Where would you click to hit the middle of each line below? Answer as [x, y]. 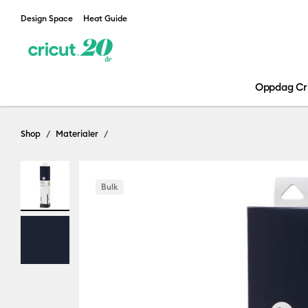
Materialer [77, 133]
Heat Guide [105, 18]
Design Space [47, 18]
